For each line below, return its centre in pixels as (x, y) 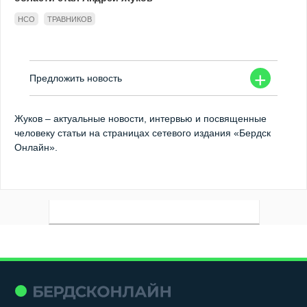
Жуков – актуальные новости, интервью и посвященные (140, 118)
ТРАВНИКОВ (70, 19)
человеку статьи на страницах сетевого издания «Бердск (143, 133)
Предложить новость (76, 78)
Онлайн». (36, 147)
